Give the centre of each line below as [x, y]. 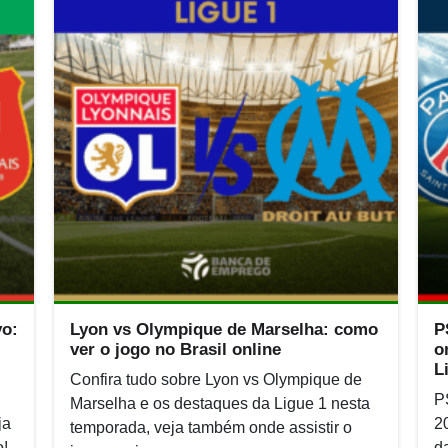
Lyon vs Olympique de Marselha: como [224, 329]
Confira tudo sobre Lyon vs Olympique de [216, 379]
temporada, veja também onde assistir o [211, 427]
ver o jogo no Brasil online [175, 349]
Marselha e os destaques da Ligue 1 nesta [220, 403]
